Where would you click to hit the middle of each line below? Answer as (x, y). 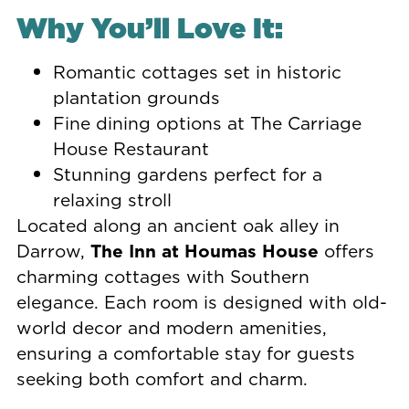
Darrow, (53, 250)
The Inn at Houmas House (204, 250)
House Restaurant (131, 148)
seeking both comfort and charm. (162, 378)
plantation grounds (136, 97)
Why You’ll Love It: (149, 27)
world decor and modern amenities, (171, 327)
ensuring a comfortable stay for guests (185, 352)
